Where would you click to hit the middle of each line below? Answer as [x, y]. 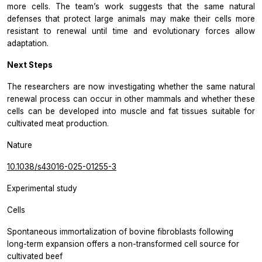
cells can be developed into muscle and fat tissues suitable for [131, 111]
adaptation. [28, 44]
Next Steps [30, 65]
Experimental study [42, 189]
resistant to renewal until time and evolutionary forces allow [131, 31]
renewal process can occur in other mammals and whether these [131, 99]
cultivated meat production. [58, 124]
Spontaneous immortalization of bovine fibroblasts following [120, 232]
